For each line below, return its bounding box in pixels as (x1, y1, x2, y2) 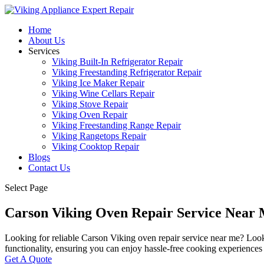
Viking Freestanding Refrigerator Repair (52, 67, 202, 77)
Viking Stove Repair (52, 99, 128, 109)
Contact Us (28, 163, 70, 173)
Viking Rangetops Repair (52, 131, 146, 141)
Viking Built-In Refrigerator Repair (52, 57, 183, 67)
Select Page (5, 183, 48, 193)
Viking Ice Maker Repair (52, 78, 144, 88)
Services (28, 46, 60, 56)
